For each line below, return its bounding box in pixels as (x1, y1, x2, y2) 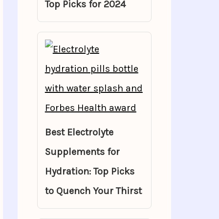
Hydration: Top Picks (44, 166, 134, 177)
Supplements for (44, 146, 120, 157)
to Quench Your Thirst (44, 185, 142, 197)
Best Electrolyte (44, 127, 113, 138)
